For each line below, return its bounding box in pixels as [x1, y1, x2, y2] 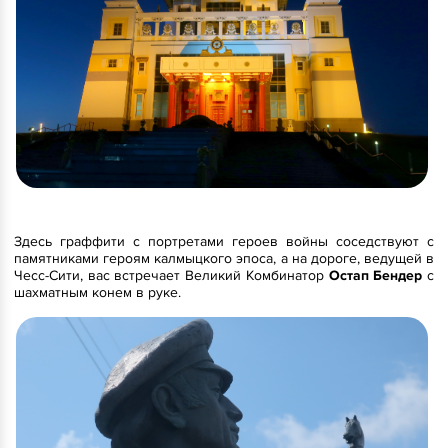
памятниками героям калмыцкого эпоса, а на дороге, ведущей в [14, 250, 434, 268]
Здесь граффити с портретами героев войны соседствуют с [14, 233, 434, 251]
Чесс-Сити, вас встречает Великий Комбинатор [14, 267, 329, 285]
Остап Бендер [328, 267, 423, 285]
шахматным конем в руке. [14, 284, 181, 302]
